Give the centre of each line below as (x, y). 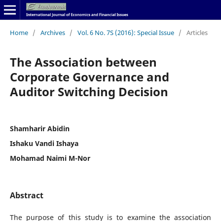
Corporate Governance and (89, 76)
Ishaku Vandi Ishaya (44, 143)
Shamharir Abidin (39, 128)
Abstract (26, 195)
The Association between (83, 62)
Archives (53, 32)
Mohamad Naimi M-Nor (50, 158)
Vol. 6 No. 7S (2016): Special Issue (126, 32)
